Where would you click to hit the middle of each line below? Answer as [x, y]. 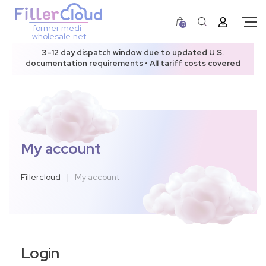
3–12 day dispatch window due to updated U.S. [133, 53]
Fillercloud [41, 177]
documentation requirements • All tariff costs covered [133, 63]
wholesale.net [59, 36]
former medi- [59, 28]
